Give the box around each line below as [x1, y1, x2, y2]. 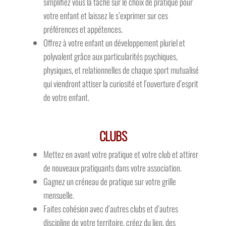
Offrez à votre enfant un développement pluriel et [43, 36, 185, 49]
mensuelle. [43, 189, 74, 202]
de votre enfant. [43, 91, 89, 104]
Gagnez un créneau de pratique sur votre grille [43, 175, 176, 188]
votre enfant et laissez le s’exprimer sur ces [43, 9, 168, 22]
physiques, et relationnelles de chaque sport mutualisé [43, 64, 199, 77]
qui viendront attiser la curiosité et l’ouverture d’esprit [43, 77, 198, 90]
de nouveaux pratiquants [43, 161, 116, 175]
